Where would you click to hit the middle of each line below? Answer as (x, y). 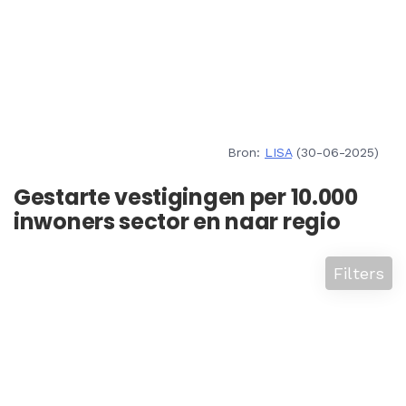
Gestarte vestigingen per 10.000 (186, 197)
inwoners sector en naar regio (177, 222)
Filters (359, 273)
